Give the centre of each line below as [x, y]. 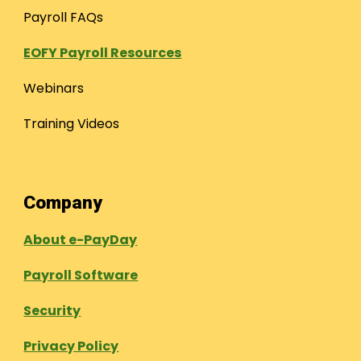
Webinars [54, 88]
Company [63, 203]
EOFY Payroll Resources [103, 53]
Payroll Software [81, 275]
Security [52, 311]
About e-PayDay [81, 240]
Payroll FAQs [64, 17]
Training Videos [72, 124]
